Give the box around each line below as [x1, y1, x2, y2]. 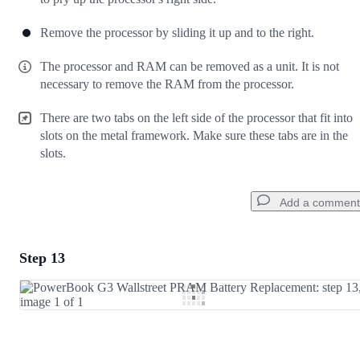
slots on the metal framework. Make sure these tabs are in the [40, 129, 348, 143]
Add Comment [43, 291, 125, 305]
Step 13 [19, 250, 65, 267]
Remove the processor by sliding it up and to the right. [40, 26, 314, 40]
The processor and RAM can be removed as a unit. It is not [40, 59, 339, 74]
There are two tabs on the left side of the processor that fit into [40, 111, 353, 125]
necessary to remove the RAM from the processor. [40, 77, 294, 92]
